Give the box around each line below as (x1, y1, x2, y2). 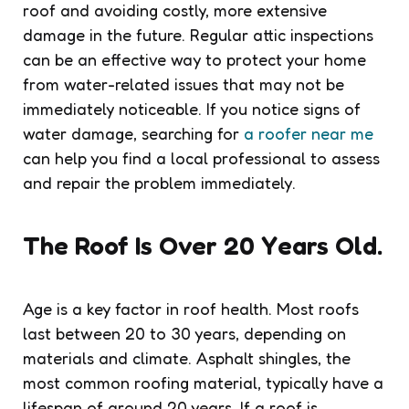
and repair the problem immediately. (23, 172, 296, 193)
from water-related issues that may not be (23, 73, 344, 94)
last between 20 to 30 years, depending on (23, 322, 346, 343)
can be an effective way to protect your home (23, 48, 366, 69)
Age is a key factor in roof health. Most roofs (23, 298, 359, 319)
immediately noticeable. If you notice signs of (23, 98, 361, 119)
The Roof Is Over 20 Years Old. (23, 229, 383, 261)
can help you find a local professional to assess (23, 147, 380, 168)
